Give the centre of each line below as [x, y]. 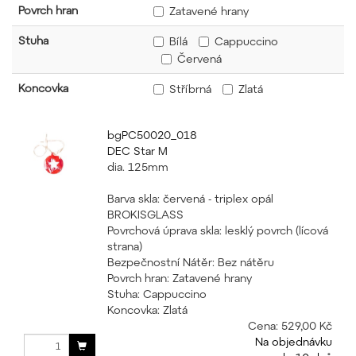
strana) [124, 246]
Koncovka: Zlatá [147, 310]
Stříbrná [190, 89]
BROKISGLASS [145, 214]
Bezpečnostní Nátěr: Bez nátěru [190, 262]
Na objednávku [293, 341]
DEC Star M [137, 151]
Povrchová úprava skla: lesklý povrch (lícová [217, 230]
